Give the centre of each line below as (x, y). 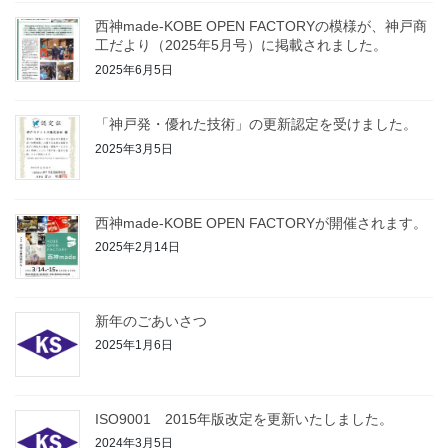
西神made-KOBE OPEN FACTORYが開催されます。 (261, 222)
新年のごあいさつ (151, 320)
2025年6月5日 (134, 69)
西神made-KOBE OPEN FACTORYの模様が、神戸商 (261, 26)
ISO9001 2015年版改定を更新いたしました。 (244, 418)
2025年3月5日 (134, 148)
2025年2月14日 (137, 247)
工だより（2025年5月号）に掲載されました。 (241, 45)
